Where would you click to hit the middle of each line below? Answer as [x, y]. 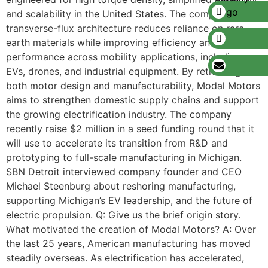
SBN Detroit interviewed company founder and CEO [124, 172]
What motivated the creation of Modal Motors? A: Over [131, 229]
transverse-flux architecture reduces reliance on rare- [127, 28]
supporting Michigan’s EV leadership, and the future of [129, 200]
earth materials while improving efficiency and [111, 42]
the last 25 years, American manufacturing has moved [128, 243]
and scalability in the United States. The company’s [122, 14]
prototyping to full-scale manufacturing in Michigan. [124, 157]
